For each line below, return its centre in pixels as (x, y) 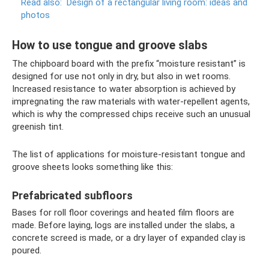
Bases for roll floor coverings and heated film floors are (123, 213)
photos (35, 15)
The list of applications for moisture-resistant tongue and (128, 154)
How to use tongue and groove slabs (110, 46)
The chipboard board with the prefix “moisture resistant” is (129, 64)
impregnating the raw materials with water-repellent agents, (131, 101)
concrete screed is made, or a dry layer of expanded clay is (129, 238)
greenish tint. (38, 127)
